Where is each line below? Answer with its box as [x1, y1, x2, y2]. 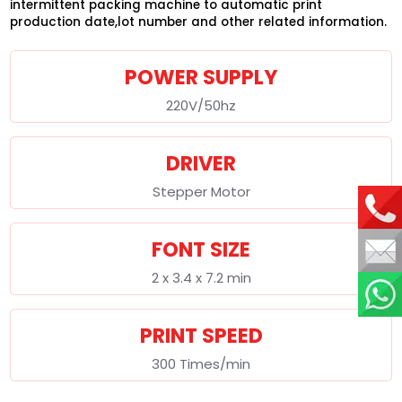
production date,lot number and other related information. [10, 13, 388, 31]
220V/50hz [166, 95, 236, 115]
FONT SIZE [152, 234, 250, 264]
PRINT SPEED [139, 320, 263, 350]
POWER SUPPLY [124, 62, 278, 92]
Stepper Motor [152, 181, 250, 201]
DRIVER [166, 148, 236, 178]
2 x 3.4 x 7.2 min [151, 267, 251, 287]
